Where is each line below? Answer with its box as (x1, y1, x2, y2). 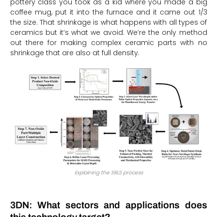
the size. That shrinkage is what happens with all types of (10, 17, 207, 27)
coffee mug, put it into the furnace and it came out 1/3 (10, 7, 207, 17)
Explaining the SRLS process (74, 169, 143, 176)
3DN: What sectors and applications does (10, 200, 207, 210)
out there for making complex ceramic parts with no (10, 37, 207, 47)
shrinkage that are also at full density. (10, 47, 139, 58)
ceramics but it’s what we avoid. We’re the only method (10, 27, 207, 37)
